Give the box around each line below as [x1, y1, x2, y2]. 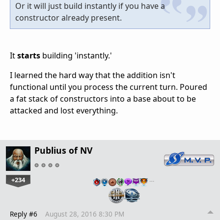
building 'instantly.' [40, 50, 112, 61]
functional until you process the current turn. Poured [10, 81, 207, 92]
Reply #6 [10, 209, 37, 219]
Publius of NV [34, 144, 92, 156]
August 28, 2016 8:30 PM [45, 209, 124, 219]
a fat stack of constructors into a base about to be [10, 93, 196, 104]
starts [17, 50, 40, 61]
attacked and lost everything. [10, 105, 118, 116]
